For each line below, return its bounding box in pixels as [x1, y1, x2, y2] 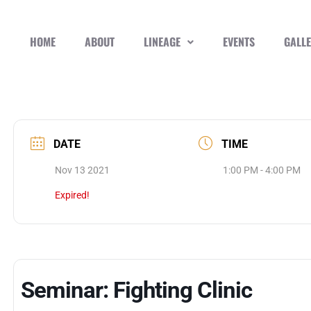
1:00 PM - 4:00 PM [222, 164, 301, 176]
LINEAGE [143, 33, 180, 51]
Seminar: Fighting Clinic [21, 276, 253, 303]
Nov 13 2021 [55, 164, 110, 176]
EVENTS [222, 33, 255, 51]
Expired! [55, 189, 90, 201]
